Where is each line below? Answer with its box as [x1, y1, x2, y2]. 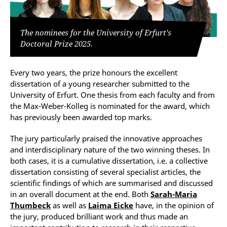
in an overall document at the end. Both [10, 189, 150, 200]
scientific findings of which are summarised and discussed [10, 178, 213, 188]
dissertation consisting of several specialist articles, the [10, 167, 201, 177]
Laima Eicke [88, 200, 133, 211]
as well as [51, 200, 88, 211]
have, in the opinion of [133, 200, 214, 211]
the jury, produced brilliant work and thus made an [10, 211, 188, 222]
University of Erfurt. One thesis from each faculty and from [10, 90, 215, 100]
